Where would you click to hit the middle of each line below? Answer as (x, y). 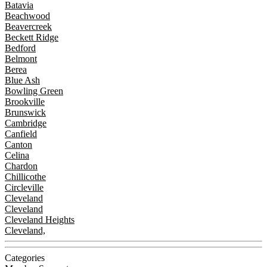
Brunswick (25, 112)
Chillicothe (25, 176)
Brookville (25, 101)
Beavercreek (28, 26)
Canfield (21, 133)
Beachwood (27, 15)
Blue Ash (22, 80)
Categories (25, 257)
